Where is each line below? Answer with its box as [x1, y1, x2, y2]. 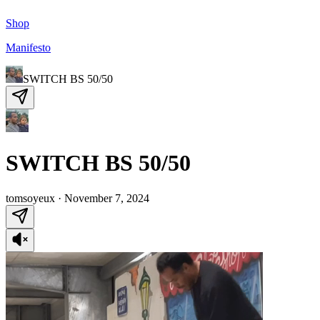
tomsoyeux [6, 191, 55, 204]
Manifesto [6, 41, 51, 54]
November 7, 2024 [64, 191, 149, 204]
